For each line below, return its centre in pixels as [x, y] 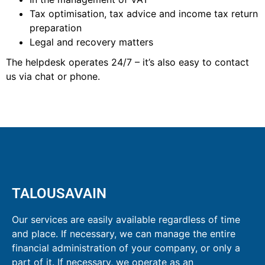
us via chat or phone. [53, 76]
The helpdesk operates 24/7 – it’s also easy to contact [127, 62]
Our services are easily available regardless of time [126, 220]
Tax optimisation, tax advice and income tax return [144, 13]
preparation [56, 28]
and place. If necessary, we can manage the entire [124, 234]
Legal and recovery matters [91, 42]
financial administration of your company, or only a [126, 248]
